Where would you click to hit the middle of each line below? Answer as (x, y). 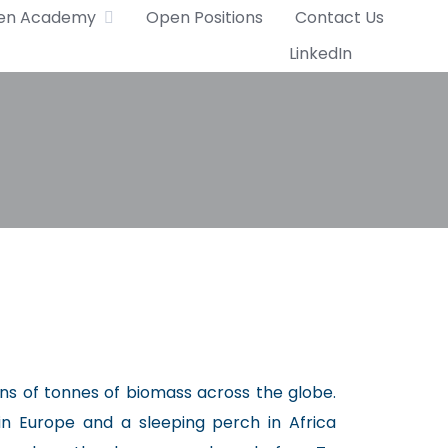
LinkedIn (320, 53)
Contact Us (339, 17)
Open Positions (204, 17)
